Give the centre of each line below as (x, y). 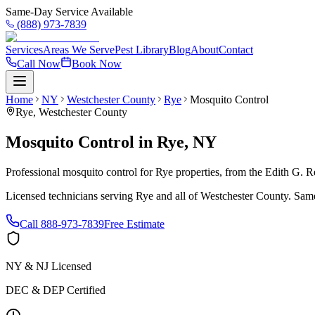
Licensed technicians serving (71, 195)
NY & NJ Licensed (49, 266)
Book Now (97, 64)
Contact (236, 50)
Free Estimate (134, 224)
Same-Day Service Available (69, 12)
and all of (177, 195)
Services (24, 50)
